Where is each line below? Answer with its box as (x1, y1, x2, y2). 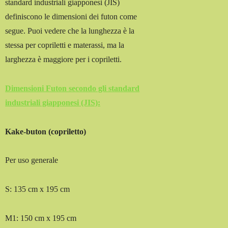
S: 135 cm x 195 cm (5, 185, 70, 194)
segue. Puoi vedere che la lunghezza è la (5, 26, 135, 36)
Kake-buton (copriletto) (5, 127, 87, 136)
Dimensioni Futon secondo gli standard (5, 83, 140, 93)
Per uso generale (5, 156, 59, 165)
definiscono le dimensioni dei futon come (5, 12, 137, 21)
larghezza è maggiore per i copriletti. (5, 55, 122, 64)
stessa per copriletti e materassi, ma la (5, 41, 125, 50)
